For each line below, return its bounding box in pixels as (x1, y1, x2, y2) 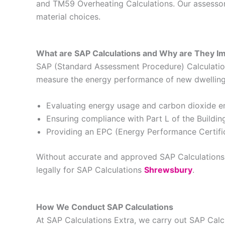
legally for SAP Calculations (36, 164, 144, 175)
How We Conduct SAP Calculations (36, 201, 173, 212)
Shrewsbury (144, 164, 192, 175)
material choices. (36, 11, 100, 22)
